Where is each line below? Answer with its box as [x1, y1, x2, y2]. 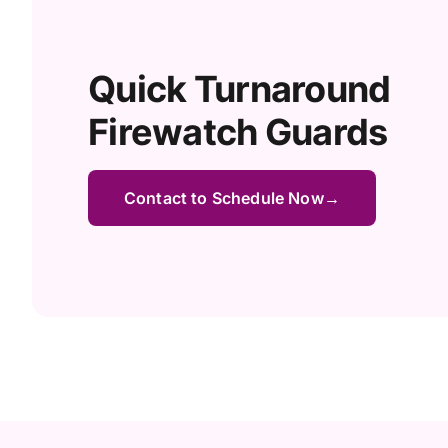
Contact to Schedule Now [124, 188, 324, 208]
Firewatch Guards [88, 110, 388, 154]
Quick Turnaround [88, 67, 391, 111]
